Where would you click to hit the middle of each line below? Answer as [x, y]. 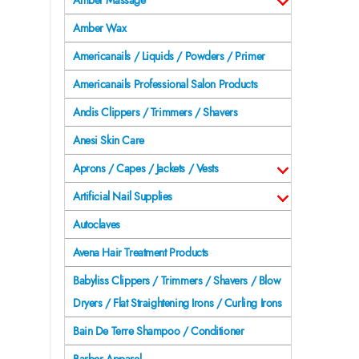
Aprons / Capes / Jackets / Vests [146, 169]
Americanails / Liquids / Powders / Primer [169, 56]
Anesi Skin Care [109, 141]
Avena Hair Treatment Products [141, 253]
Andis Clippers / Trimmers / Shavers [155, 113]
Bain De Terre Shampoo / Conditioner [159, 331]
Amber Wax [100, 28]
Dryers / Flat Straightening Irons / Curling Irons [177, 303]
